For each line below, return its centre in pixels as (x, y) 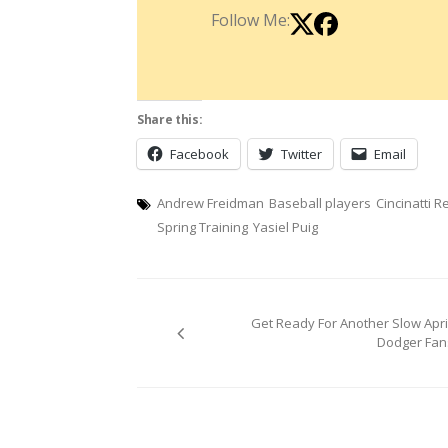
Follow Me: (251, 19)
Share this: (170, 119)
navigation (233, 342)
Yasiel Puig (285, 226)
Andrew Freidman (210, 202)
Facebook (199, 153)
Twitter (301, 153)
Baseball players (320, 202)
